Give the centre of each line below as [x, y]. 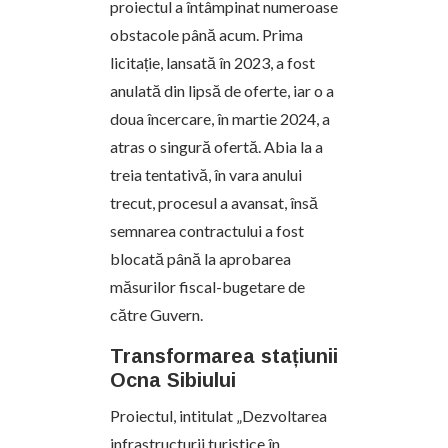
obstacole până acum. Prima [206, 34]
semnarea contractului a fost [207, 230]
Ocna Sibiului [173, 380]
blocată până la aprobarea [200, 258]
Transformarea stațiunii [224, 356]
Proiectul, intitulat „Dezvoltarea [218, 415]
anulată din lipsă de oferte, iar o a [222, 90]
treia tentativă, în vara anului [206, 174]
